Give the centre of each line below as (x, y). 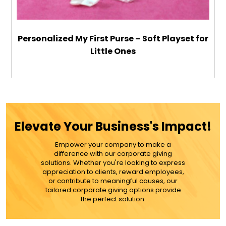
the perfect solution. (113, 199)
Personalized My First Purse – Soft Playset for (113, 39)
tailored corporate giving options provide (113, 190)
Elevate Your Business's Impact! (113, 127)
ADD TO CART (113, 115)
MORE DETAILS (113, 144)
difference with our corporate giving (113, 154)
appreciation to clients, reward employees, (113, 172)
